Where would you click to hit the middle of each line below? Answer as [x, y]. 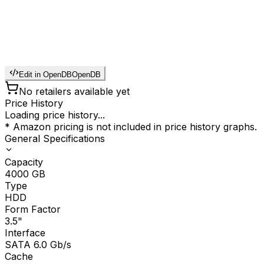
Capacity [24, 162]
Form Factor [33, 209]
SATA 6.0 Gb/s [38, 245]
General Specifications [55, 139]
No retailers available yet [74, 92]
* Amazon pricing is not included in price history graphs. [131, 127]
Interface [25, 233]
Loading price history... [55, 115]
